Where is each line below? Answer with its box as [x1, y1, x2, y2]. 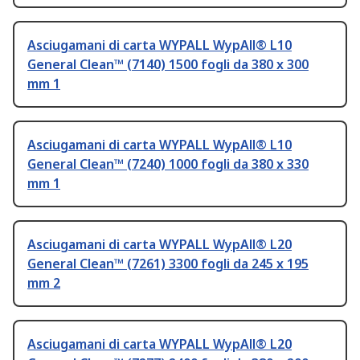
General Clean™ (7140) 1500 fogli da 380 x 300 [27, 55, 309, 74]
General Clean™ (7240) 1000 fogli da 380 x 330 [27, 155, 309, 174]
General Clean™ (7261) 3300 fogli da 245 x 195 [27, 255, 309, 273]
